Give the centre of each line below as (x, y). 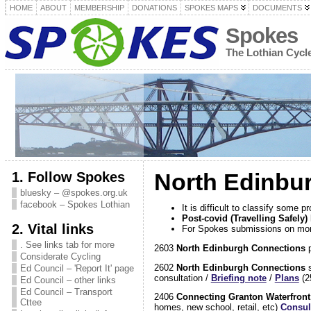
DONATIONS (154, 8)
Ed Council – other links (68, 280)
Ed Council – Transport (66, 292)
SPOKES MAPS (211, 8)
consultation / (182, 278)
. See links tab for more (67, 245)
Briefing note (238, 278)
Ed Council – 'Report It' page (77, 268)
